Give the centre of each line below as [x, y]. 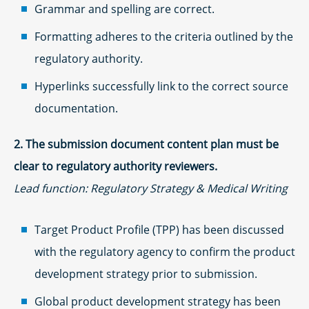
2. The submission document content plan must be [146, 144]
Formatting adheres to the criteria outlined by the [164, 36]
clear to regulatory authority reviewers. [116, 166]
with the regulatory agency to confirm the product [165, 251]
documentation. [76, 108]
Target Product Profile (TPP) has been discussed [159, 229]
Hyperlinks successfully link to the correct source [161, 86]
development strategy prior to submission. [146, 273]
